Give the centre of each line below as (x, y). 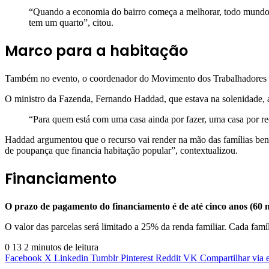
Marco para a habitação (96, 50)
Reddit (168, 258)
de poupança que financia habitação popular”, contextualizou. (122, 150)
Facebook (23, 258)
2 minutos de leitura (61, 247)
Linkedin (71, 258)
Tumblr (104, 258)
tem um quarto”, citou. (71, 23)
